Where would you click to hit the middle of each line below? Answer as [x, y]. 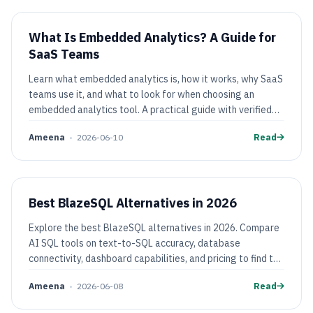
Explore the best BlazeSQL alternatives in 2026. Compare [154, 228]
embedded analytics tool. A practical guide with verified [150, 110]
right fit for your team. [77, 274]
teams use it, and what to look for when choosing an [141, 94]
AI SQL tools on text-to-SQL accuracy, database [134, 243]
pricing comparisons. [73, 125]
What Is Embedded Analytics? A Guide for [152, 37]
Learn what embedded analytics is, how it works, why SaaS [156, 79]
